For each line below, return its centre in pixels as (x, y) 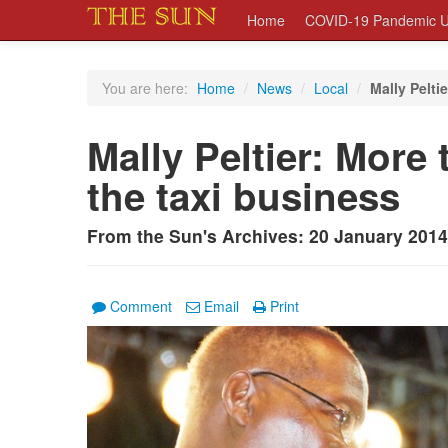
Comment (141, 306)
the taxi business (243, 195)
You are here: (145, 88)
